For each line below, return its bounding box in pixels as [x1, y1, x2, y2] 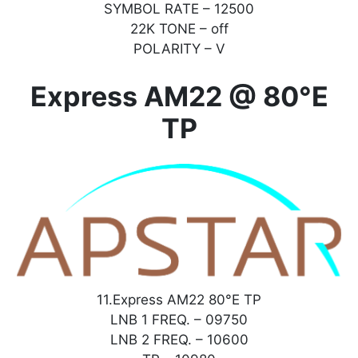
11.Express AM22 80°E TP [97, 292, 261, 308]
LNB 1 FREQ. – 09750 [110, 312, 248, 328]
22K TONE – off [129, 21, 229, 38]
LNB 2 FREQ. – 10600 [109, 332, 249, 348]
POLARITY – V [133, 41, 225, 58]
